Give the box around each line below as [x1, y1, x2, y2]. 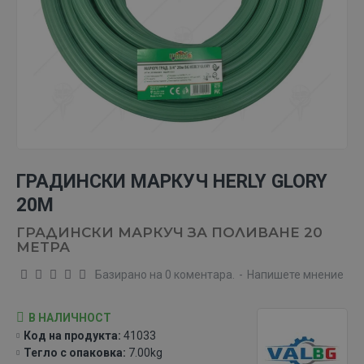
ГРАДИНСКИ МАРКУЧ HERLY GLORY [16, 171, 327, 193]
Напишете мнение [247, 268, 344, 281]
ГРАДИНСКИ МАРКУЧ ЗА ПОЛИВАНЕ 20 [16, 224, 323, 240]
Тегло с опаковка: [24, 346, 126, 359]
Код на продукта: [24, 329, 121, 342]
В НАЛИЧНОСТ [28, 310, 111, 324]
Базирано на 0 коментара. [95, 268, 235, 281]
